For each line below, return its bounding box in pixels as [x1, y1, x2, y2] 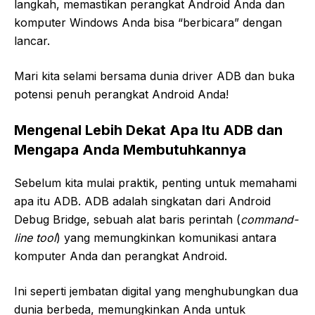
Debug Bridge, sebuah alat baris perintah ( [14, 212, 240, 226]
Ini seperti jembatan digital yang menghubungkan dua [14, 283, 298, 298]
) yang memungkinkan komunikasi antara [56, 230, 276, 245]
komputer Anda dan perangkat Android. [14, 248, 227, 263]
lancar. [14, 33, 50, 48]
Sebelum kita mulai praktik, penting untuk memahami [14, 175, 297, 190]
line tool [14, 230, 56, 245]
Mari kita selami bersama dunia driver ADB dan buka [14, 68, 295, 83]
